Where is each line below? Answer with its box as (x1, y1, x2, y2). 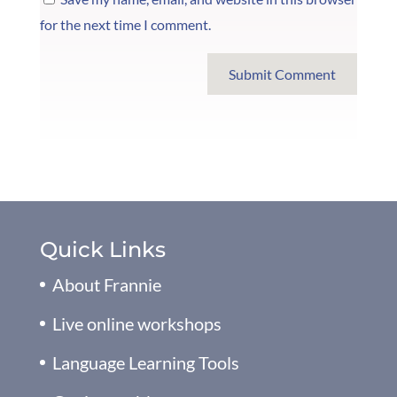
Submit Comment (229, 65, 337, 82)
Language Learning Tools (51, 351, 239, 373)
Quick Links (39, 236, 166, 262)
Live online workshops (51, 312, 222, 334)
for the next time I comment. (39, 15, 211, 33)
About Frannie (51, 273, 161, 295)
